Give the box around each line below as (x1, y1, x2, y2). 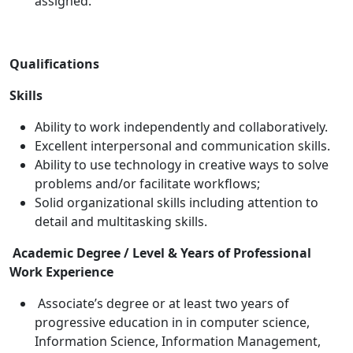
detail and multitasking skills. (35, 213, 210, 231)
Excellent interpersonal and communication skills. (35, 137, 330, 155)
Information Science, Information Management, (35, 333, 321, 351)
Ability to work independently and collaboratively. (35, 118, 328, 136)
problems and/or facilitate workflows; (35, 175, 260, 193)
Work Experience (9, 263, 113, 281)
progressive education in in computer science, (35, 314, 310, 332)
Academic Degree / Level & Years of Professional (13, 244, 311, 262)
